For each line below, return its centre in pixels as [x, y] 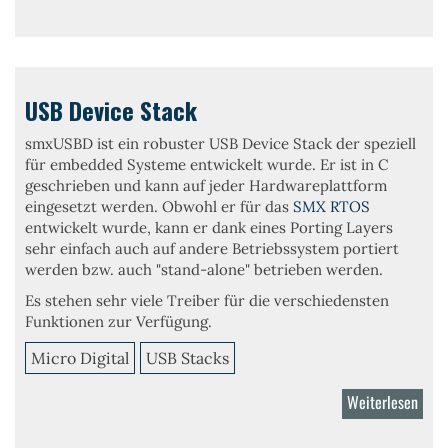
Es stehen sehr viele [96, 300]
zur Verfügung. [160, 321]
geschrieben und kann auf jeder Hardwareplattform [206, 185]
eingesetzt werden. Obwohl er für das [159, 206]
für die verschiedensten [304, 300]
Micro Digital [80, 358]
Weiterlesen [382, 402]
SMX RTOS [331, 206]
